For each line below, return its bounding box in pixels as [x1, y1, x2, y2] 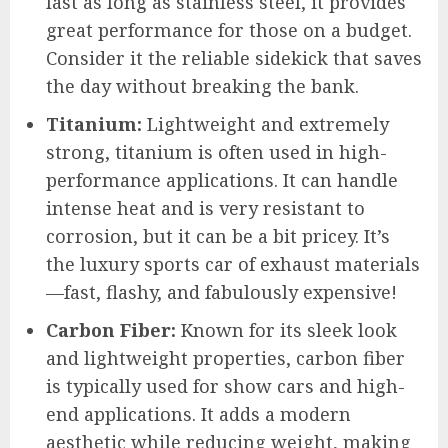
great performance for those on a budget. [46, 17, 412, 42]
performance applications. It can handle [46, 167, 398, 192]
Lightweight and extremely [142, 111, 389, 136]
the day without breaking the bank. [46, 73, 359, 98]
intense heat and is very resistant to [46, 195, 365, 220]
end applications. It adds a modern [46, 401, 351, 426]
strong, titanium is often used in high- [46, 139, 387, 164]
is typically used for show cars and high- [46, 373, 405, 398]
